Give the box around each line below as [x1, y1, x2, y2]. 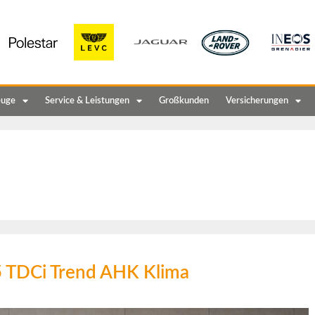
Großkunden [159, 96, 209, 105]
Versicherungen [226, 96, 288, 105]
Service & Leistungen [45, 96, 129, 105]
